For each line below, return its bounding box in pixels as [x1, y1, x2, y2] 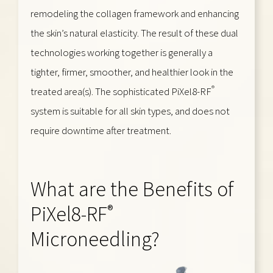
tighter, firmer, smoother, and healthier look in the [30, 65, 233, 79]
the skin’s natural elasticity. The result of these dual [30, 26, 238, 40]
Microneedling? [30, 225, 160, 252]
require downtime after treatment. [30, 123, 171, 137]
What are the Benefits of [30, 175, 234, 202]
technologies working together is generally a [30, 45, 213, 59]
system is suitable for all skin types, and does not [30, 104, 230, 118]
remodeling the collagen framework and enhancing [30, 6, 239, 20]
